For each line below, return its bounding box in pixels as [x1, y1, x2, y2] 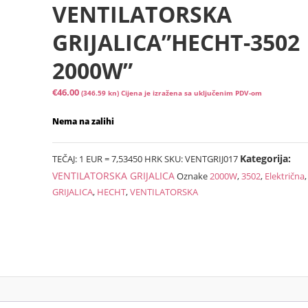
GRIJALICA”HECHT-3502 [52, 27, 300, 57]
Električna [265, 170, 305, 182]
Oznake [177, 170, 210, 182]
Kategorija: [240, 152, 291, 165]
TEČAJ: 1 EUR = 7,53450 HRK [52, 153, 163, 165]
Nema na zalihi [52, 115, 115, 127]
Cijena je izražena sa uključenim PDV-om [121, 89, 263, 98]
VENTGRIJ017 [185, 153, 239, 165]
